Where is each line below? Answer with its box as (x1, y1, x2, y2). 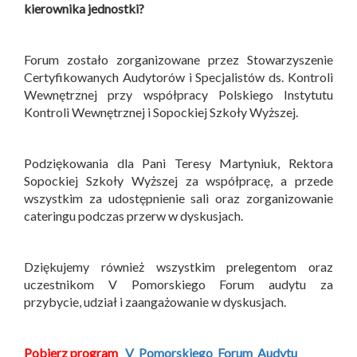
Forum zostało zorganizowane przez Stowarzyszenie (24, 52, 333, 68)
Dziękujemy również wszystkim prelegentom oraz (24, 259, 333, 275)
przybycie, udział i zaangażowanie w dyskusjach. (24, 294, 288, 310)
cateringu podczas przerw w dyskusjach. (24, 208, 243, 224)
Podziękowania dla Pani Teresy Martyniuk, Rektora (24, 155, 333, 171)
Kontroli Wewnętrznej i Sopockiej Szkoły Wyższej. (24, 104, 298, 120)
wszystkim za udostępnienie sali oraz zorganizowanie (24, 190, 333, 206)
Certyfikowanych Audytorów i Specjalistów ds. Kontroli (24, 69, 333, 85)
